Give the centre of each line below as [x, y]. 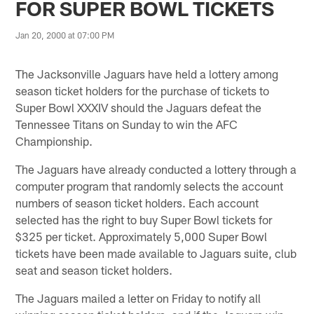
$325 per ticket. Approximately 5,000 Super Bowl [142, 236]
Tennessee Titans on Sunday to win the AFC [127, 124]
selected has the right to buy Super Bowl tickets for [144, 219]
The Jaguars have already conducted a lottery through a [156, 169]
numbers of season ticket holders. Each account [137, 202]
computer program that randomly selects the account [150, 185]
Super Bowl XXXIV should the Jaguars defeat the [139, 107]
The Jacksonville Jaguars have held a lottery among [147, 73]
